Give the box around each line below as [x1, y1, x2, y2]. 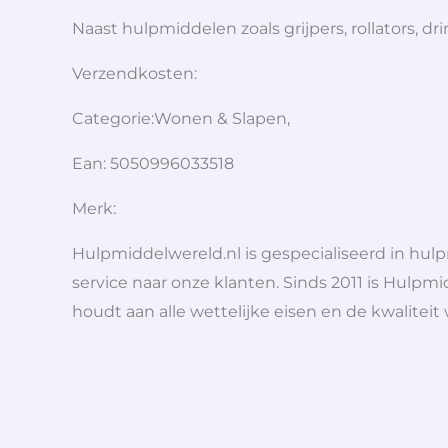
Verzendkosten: [72, 64, 201, 84]
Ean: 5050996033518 [72, 154, 234, 174]
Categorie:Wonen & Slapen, [72, 109, 290, 129]
